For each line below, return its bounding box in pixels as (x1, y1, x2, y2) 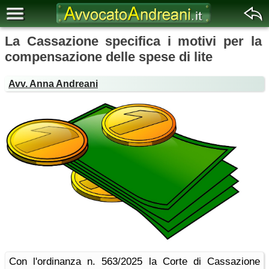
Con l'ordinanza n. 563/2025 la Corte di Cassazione (9, 256, 260, 267)
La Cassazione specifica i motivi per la (5, 34, 262, 49)
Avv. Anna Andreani (8, 79, 98, 89)
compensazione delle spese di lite (5, 49, 213, 64)
